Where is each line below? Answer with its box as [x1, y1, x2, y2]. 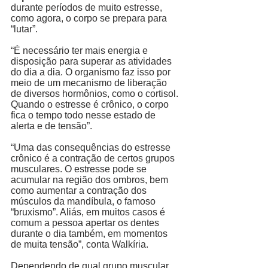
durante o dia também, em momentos [11, 228, 170, 239]
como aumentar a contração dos [11, 185, 149, 196]
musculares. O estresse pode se [11, 163, 149, 174]
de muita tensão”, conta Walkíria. [11, 239, 148, 249]
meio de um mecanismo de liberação [11, 77, 169, 88]
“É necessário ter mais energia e [11, 45, 150, 56]
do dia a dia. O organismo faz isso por [11, 66, 173, 77]
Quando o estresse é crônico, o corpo [11, 99, 171, 109]
